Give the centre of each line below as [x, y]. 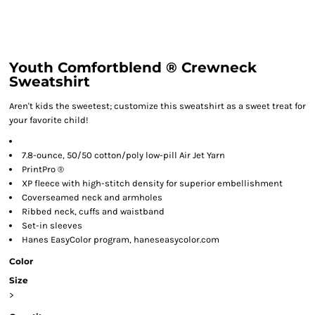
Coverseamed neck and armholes [92, 197]
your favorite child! [49, 120]
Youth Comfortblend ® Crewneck [133, 67]
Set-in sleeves [52, 225]
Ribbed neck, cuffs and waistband [93, 211]
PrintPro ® [43, 169]
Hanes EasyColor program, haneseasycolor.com [121, 239]
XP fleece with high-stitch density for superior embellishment [152, 183]
